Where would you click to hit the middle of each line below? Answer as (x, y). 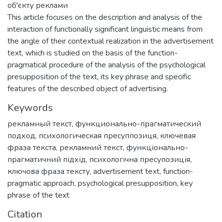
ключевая (178, 136)
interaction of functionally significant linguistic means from (105, 29)
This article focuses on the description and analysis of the (105, 17)
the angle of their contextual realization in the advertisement (111, 41)
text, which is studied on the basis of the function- (93, 53)
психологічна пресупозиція (140, 159)
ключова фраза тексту (49, 171)
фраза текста (32, 147)
